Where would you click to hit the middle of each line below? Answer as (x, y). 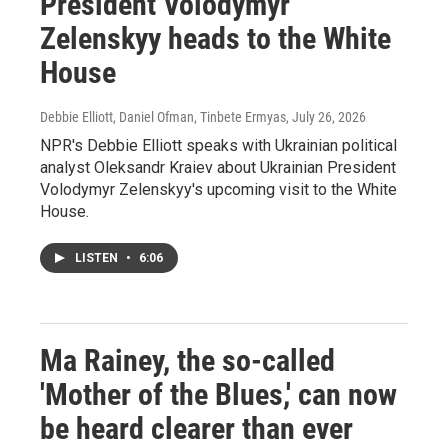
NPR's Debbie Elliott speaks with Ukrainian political (218, 146)
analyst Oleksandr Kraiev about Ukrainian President (218, 168)
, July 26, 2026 (326, 117)
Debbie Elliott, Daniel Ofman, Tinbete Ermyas (163, 117)
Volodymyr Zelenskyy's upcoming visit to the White (218, 190)
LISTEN (98, 258)
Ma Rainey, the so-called (187, 361)
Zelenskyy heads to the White (215, 39)
